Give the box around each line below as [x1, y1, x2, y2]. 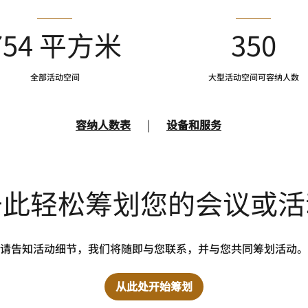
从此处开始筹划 [115, 278, 192, 295]
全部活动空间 [30, 71, 80, 83]
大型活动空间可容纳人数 [208, 71, 299, 83]
